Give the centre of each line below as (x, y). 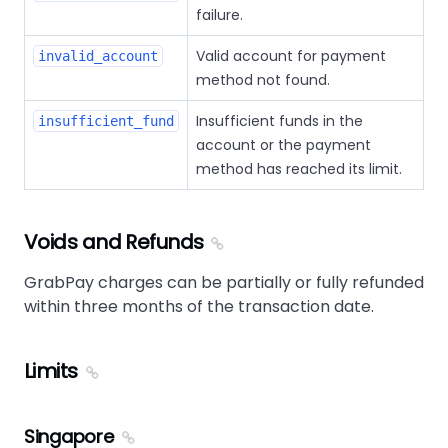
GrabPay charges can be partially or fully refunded (224, 282)
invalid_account (98, 55)
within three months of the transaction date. (199, 306)
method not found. (263, 79)
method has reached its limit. (299, 168)
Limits (51, 370)
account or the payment (283, 144)
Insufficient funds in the (279, 120)
